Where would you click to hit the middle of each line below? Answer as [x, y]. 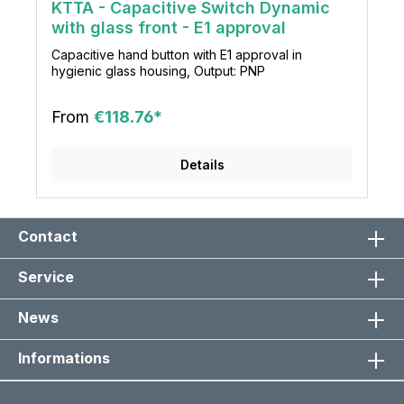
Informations [64, 358]
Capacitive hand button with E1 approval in [177, 54]
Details [202, 164]
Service [46, 277]
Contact [48, 236]
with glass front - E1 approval [169, 27]
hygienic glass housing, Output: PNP [158, 70]
